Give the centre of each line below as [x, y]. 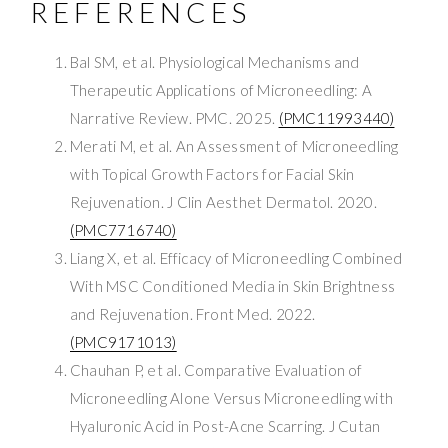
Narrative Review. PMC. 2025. [174, 117]
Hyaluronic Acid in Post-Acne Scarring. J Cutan [225, 425]
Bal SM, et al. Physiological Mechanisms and [215, 61]
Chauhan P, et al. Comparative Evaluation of [216, 369]
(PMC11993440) [336, 117]
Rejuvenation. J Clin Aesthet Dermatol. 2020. [223, 201]
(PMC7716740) [123, 229]
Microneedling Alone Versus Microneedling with [232, 397]
